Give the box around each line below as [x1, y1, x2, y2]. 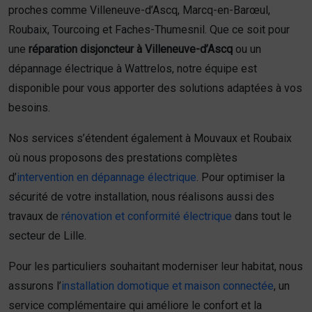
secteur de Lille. [8, 228, 86, 242]
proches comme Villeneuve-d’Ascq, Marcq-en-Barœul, [8, 3, 270, 17]
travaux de [8, 209, 61, 223]
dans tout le [232, 209, 292, 223]
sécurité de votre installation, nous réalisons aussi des [8, 189, 274, 203]
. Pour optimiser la [196, 170, 285, 184]
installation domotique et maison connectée [61, 279, 274, 292]
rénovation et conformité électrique [61, 209, 232, 223]
